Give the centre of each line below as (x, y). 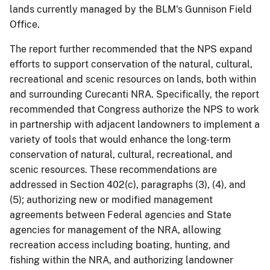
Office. (25, 24)
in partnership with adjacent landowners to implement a (135, 124)
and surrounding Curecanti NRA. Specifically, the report (134, 94)
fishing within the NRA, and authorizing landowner (121, 260)
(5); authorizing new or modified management (111, 199)
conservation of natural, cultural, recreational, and (121, 154)
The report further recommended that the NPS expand (131, 49)
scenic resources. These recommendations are (113, 169)
